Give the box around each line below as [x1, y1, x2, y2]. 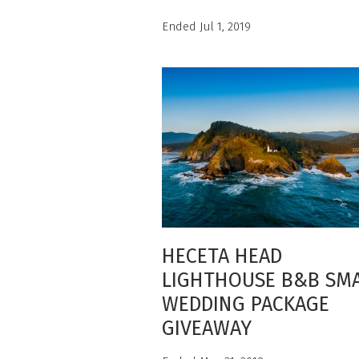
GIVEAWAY [162, 317, 252, 341]
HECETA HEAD [162, 244, 282, 268]
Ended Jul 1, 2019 [162, 19, 251, 34]
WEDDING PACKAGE [162, 292, 329, 317]
